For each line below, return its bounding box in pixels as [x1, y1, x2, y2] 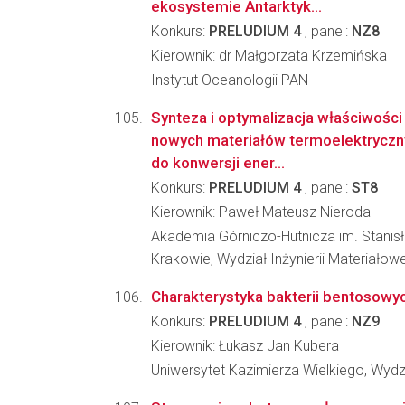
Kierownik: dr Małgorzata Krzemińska [151, 47, 387, 64]
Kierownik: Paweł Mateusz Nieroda [151, 203, 371, 221]
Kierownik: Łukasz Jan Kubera [151, 337, 339, 354]
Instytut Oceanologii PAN [151, 71, 308, 89]
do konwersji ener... [151, 154, 285, 172]
